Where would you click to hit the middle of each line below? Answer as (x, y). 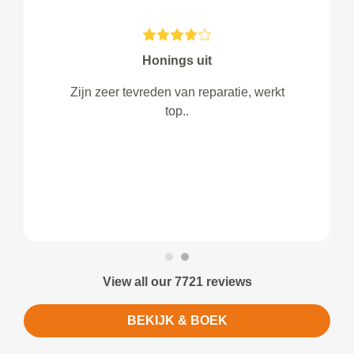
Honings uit (177, 60)
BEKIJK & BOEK (177, 320)
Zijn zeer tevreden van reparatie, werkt (177, 92)
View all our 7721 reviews (177, 282)
